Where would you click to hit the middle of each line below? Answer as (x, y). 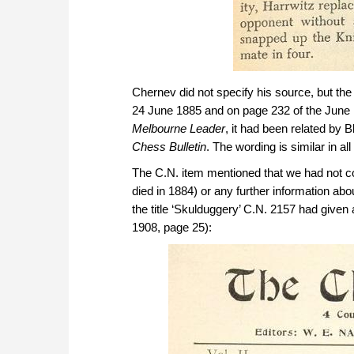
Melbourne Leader (179, 129)
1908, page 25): (172, 228)
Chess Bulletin (169, 147)
